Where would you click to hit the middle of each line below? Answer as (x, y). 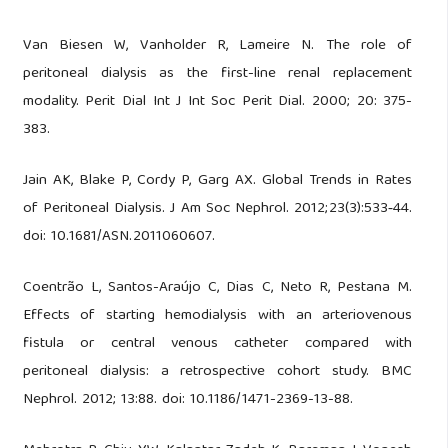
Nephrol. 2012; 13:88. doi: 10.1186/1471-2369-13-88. (187, 400)
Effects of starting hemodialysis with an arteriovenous (217, 316)
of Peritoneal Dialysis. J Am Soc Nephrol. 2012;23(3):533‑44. (217, 209)
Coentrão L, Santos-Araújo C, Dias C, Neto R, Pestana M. (217, 288)
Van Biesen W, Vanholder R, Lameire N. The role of (217, 46)
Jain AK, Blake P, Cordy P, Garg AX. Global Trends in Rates (217, 181)
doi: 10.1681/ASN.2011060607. (118, 237)
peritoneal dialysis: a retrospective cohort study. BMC (217, 372)
